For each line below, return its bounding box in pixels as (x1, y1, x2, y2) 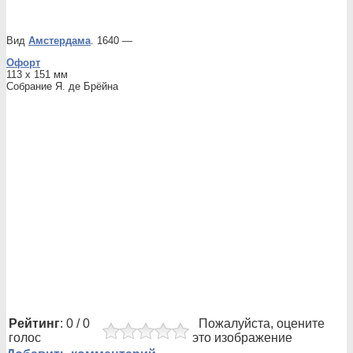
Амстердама (28, 35, 91, 46)
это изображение (192, 331, 292, 344)
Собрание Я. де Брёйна (6, 80, 118, 92)
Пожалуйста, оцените (192, 317, 325, 330)
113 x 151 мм (6, 69, 68, 80)
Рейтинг (9, 317, 60, 330)
